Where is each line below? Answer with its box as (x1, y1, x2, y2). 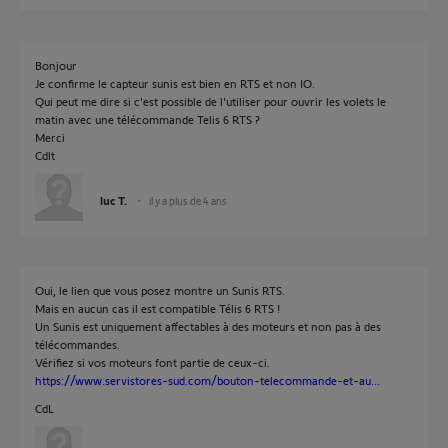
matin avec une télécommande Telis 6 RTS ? (35, 112, 260, 126)
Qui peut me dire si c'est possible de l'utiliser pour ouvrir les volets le (35, 94, 386, 108)
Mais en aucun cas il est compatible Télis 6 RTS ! (35, 301, 280, 315)
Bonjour (35, 58, 77, 72)
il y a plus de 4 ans (149, 194, 227, 207)
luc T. (100, 193, 127, 207)
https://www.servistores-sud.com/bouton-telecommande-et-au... (35, 373, 380, 387)
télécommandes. (35, 337, 120, 351)
